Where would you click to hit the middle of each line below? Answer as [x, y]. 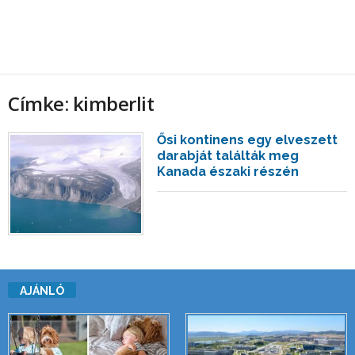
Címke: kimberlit [81, 103]
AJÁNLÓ [42, 291]
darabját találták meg [228, 156]
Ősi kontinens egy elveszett [248, 140]
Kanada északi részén [228, 172]
